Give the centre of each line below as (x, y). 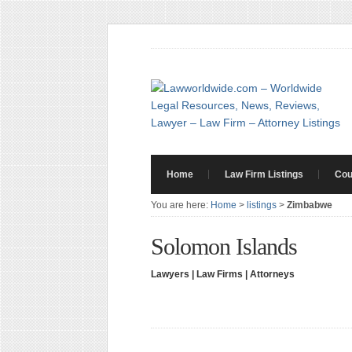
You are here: (181, 205)
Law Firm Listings (264, 174)
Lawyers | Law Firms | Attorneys (223, 274)
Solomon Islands (224, 246)
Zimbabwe (310, 205)
